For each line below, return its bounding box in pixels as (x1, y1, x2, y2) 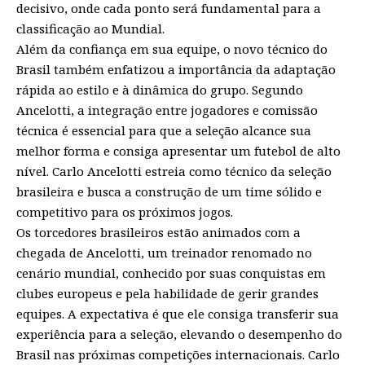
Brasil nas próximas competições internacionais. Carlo (16, 345, 340, 363)
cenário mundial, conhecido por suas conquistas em (16, 264, 326, 281)
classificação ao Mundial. (16, 20, 165, 37)
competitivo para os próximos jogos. (16, 203, 233, 220)
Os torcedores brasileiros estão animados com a (16, 223, 301, 240)
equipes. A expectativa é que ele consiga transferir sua (16, 305, 339, 322)
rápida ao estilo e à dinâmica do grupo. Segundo (16, 81, 303, 98)
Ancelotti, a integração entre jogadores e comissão (16, 101, 318, 118)
